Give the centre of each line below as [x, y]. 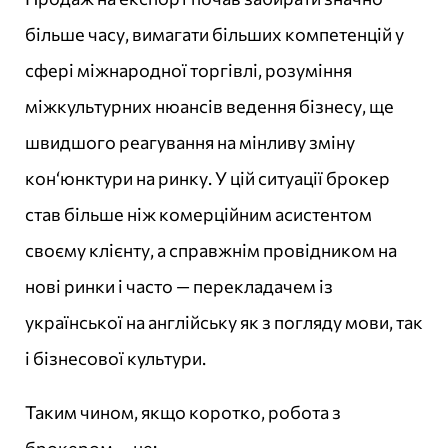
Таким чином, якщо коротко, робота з [183, 412]
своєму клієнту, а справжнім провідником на [211, 250]
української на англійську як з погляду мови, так [224, 322]
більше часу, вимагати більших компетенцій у [214, 34]
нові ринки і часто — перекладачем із [179, 286]
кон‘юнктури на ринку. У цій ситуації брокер [207, 178]
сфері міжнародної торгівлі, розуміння [188, 70]
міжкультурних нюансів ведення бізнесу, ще [209, 106]
